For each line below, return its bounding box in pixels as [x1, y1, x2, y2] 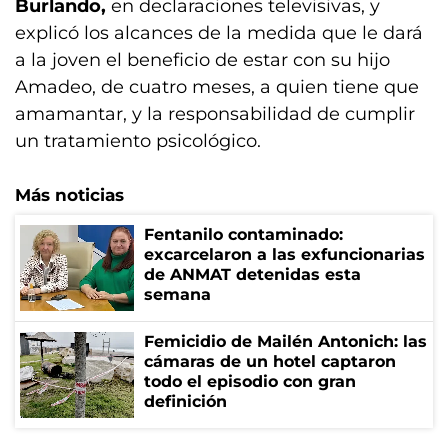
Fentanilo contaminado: [144, 225, 343, 244]
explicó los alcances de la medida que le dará [15, 22, 423, 44]
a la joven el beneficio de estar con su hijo [15, 49, 390, 71]
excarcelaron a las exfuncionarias [144, 245, 425, 264]
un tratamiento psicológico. [15, 130, 261, 152]
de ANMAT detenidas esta [144, 265, 361, 284]
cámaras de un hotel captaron [144, 352, 396, 371]
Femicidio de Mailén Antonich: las [144, 332, 427, 351]
